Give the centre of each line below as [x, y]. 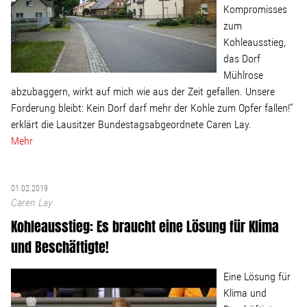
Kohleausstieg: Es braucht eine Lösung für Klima [145, 226]
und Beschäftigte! [60, 247]
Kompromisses [255, 9]
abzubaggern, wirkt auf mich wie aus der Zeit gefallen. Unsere [143, 91]
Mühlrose [243, 75]
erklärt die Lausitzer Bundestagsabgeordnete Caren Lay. [131, 124]
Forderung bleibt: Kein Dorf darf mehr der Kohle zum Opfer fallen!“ [152, 108]
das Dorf [242, 59]
